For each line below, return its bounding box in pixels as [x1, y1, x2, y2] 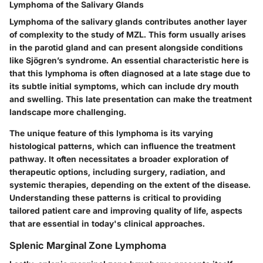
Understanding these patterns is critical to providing [9, 193, 221, 203]
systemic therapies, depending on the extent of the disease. [9, 180, 251, 190]
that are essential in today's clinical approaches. [9, 218, 205, 228]
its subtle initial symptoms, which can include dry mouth [9, 81, 239, 91]
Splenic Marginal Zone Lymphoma [9, 240, 166, 251]
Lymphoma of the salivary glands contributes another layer [9, 16, 247, 26]
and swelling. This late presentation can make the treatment [9, 94, 252, 104]
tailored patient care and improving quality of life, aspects [9, 205, 242, 215]
